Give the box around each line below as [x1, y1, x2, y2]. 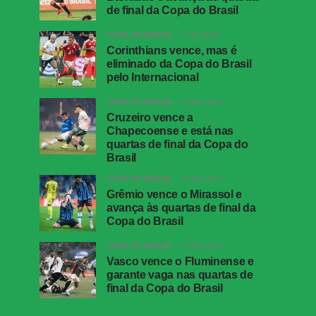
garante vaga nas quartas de [107, 268, 253, 281]
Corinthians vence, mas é [107, 44, 237, 56]
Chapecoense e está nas [107, 124, 233, 137]
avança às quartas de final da [107, 201, 256, 214]
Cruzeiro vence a [107, 111, 193, 123]
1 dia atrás [183, 30, 219, 39]
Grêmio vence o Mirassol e [107, 188, 242, 200]
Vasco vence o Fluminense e [107, 255, 254, 267]
